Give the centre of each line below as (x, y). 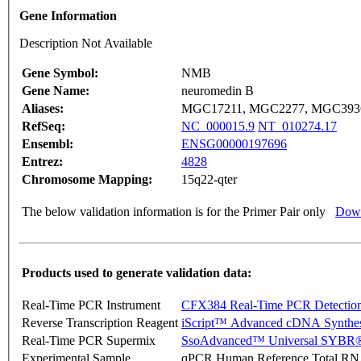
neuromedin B (218, 91)
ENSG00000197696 (234, 144)
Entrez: (42, 162)
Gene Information (68, 16)
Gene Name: (56, 91)
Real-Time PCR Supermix (89, 341)
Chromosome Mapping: (87, 180)
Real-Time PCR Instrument (91, 305)
